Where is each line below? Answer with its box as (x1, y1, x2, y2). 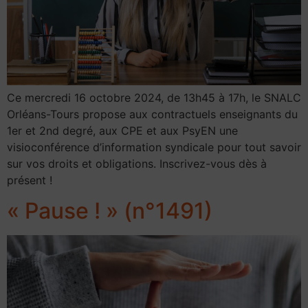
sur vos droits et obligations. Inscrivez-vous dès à (7, 156, 267, 170)
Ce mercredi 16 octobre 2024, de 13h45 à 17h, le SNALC (7, 90, 301, 104)
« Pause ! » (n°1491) (7, 197, 212, 224)
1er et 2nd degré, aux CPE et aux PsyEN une (7, 123, 238, 137)
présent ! (7, 173, 52, 187)
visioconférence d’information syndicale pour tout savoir (7, 140, 301, 154)
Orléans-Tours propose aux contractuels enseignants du (7, 107, 298, 121)
